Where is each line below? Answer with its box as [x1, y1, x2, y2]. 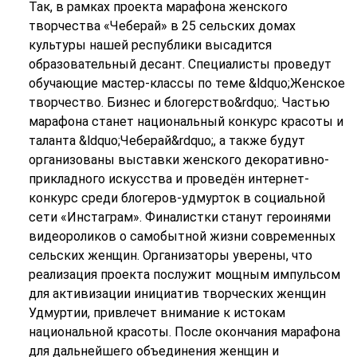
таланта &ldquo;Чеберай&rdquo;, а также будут [28, 133, 305, 149]
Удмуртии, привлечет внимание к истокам [28, 305, 285, 321]
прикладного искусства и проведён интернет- [28, 171, 309, 187]
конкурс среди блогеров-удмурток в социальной [28, 190, 325, 206]
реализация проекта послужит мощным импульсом [28, 267, 340, 283]
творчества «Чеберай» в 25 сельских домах [28, 18, 296, 34]
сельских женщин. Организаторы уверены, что [28, 248, 312, 264]
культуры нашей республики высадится [28, 37, 272, 53]
